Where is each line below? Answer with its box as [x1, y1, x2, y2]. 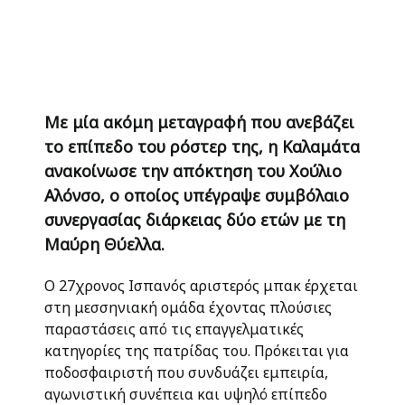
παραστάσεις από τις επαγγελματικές [44, 319, 304, 339]
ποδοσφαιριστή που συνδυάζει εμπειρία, [44, 363, 328, 382]
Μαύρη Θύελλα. [44, 233, 165, 255]
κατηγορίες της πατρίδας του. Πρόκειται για [44, 341, 349, 361]
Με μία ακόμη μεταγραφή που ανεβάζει [44, 111, 354, 133]
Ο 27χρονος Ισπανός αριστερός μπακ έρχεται [44, 276, 358, 296]
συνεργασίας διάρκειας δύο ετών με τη [44, 209, 345, 231]
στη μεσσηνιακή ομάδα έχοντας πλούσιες [44, 297, 332, 317]
